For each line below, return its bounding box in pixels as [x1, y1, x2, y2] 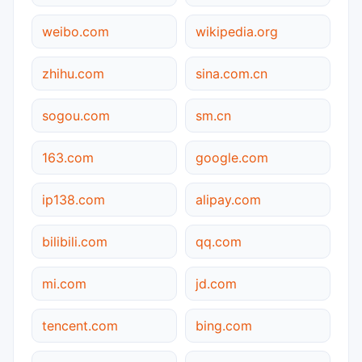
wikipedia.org [196, 23, 278, 40]
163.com [42, 149, 94, 166]
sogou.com [42, 107, 110, 124]
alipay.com [196, 191, 261, 208]
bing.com [196, 317, 252, 334]
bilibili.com [42, 233, 107, 250]
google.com [196, 149, 268, 166]
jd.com [196, 275, 237, 292]
